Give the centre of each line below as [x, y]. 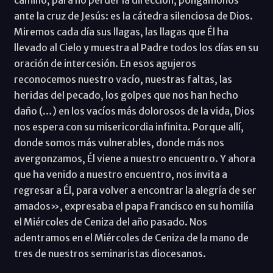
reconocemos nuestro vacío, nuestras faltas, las [123, 80]
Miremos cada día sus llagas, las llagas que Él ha [121, 32]
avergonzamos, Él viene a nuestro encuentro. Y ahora [134, 159]
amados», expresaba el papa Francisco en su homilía [133, 206]
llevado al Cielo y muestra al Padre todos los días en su [136, 48]
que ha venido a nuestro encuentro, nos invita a [120, 175]
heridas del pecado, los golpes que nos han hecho [126, 95]
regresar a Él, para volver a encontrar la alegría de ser [135, 190]
